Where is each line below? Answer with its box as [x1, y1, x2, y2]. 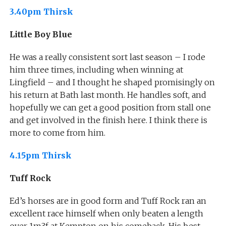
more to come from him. [9, 127, 105, 138]
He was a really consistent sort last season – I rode [9, 51, 205, 62]
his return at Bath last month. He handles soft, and [9, 89, 206, 100]
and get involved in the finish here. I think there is [9, 115, 207, 125]
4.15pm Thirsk [9, 150, 72, 160]
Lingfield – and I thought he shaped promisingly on [9, 77, 215, 87]
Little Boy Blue [9, 29, 72, 39]
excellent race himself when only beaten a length [9, 208, 203, 218]
